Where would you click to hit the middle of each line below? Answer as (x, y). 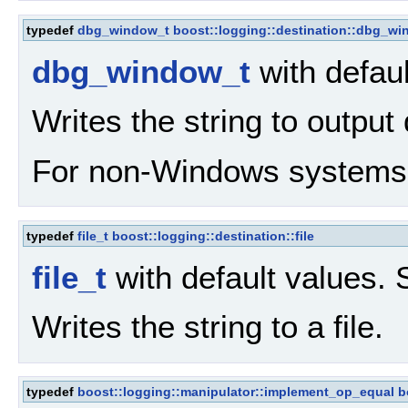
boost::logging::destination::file (213, 235)
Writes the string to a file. (208, 327)
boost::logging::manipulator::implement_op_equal (236, 392)
